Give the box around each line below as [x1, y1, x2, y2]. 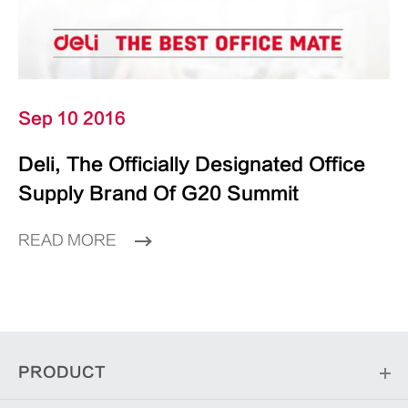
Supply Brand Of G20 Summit [18, 183, 299, 205]
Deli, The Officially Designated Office [18, 154, 365, 176]
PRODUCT [18, 364, 106, 382]
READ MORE [18, 232, 120, 250]
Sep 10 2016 [18, 109, 126, 129]
